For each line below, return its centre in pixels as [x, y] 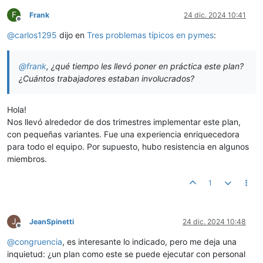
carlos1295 [36, 35]
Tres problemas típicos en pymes [150, 35]
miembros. [27, 159]
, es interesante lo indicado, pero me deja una [149, 242]
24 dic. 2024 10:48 [214, 222]
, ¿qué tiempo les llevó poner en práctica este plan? [145, 66]
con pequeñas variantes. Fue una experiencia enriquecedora [123, 134]
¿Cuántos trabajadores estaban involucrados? [107, 79]
